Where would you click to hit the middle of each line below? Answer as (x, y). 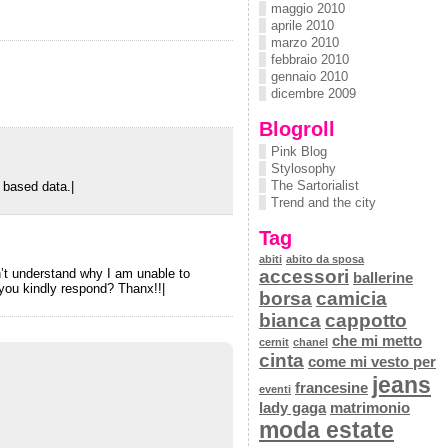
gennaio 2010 (309, 76)
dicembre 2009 (313, 93)
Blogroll (297, 128)
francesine (331, 387)
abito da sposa (325, 259)
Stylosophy (303, 168)
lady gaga (292, 407)
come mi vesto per (372, 361)
